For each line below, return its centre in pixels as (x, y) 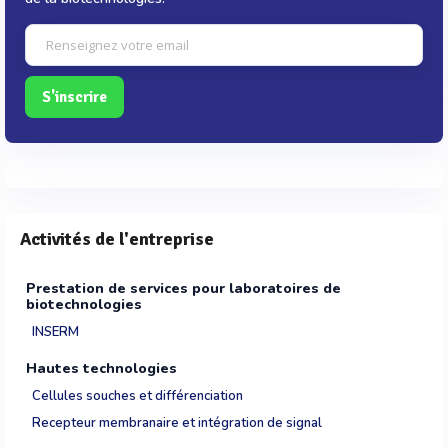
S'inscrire (74, 97)
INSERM (55, 332)
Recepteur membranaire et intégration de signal (177, 423)
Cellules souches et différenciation (137, 395)
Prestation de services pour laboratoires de (183, 288)
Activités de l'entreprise (117, 239)
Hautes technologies (101, 368)
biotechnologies (84, 304)
